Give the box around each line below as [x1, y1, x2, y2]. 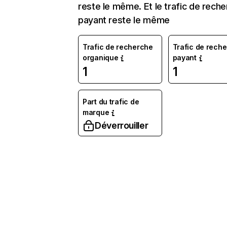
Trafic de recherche [83, 43, 153, 51]
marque [83, 108, 109, 117]
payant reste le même [78, 15, 170, 25]
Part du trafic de [83, 97, 139, 106]
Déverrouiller [95, 120, 148, 131]
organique [83, 53, 119, 62]
